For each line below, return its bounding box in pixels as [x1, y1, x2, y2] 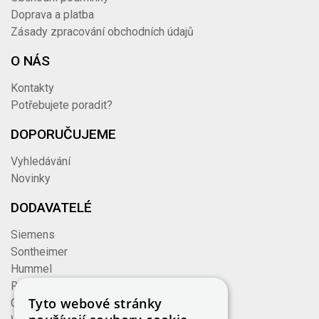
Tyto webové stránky [28, 295, 162, 312]
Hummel [11, 262, 53, 276]
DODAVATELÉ [11, 199, 93, 216]
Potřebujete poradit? [11, 98, 113, 113]
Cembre [11, 296, 51, 310]
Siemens [11, 228, 56, 242]
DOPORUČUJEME [11, 126, 117, 143]
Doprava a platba [11, 8, 95, 22]
